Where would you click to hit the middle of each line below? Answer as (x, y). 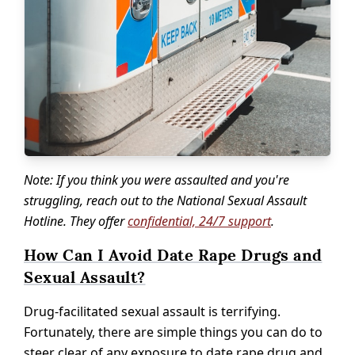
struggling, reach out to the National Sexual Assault (165, 200)
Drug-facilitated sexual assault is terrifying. (152, 311)
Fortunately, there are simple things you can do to (173, 332)
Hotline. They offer (76, 221)
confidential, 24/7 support (199, 221)
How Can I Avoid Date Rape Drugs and (173, 255)
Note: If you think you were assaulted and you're (157, 179)
